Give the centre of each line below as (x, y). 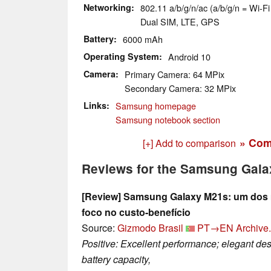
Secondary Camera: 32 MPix (180, 88)
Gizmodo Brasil (150, 228)
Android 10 (189, 57)
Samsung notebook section (168, 120)
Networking (107, 8)
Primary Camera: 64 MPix (175, 74)
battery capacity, (116, 260)
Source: (100, 228)
